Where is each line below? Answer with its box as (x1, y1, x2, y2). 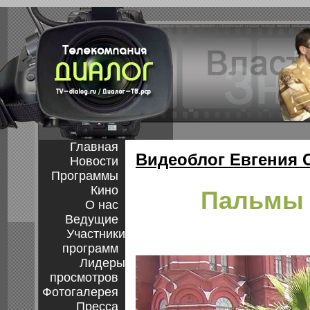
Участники (66, 227, 125, 241)
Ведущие (65, 212, 118, 226)
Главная (70, 140, 118, 154)
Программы (51, 169, 118, 183)
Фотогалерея (42, 285, 118, 299)
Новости (70, 154, 118, 168)
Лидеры (80, 256, 125, 270)
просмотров (50, 271, 118, 284)
